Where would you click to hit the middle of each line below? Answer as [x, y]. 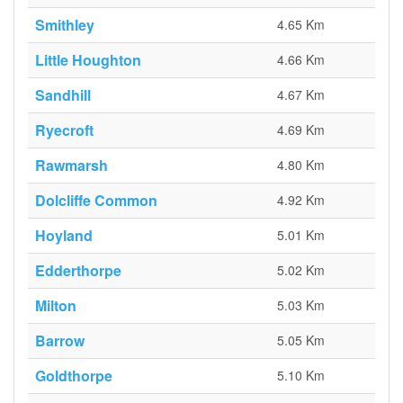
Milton [56, 305]
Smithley [65, 25]
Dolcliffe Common [96, 200]
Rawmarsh [72, 165]
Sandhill [63, 95]
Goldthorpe [74, 376]
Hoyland [64, 235]
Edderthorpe [78, 270]
